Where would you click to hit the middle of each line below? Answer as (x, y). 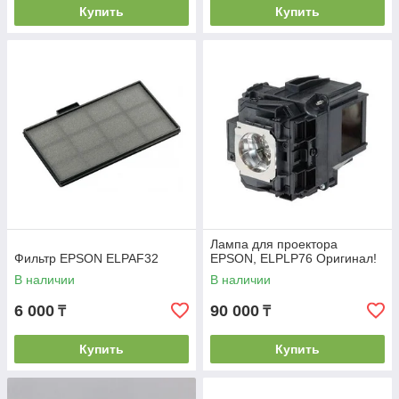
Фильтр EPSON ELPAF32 (86, 258)
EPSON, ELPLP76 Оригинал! (293, 258)
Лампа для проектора (274, 244)
